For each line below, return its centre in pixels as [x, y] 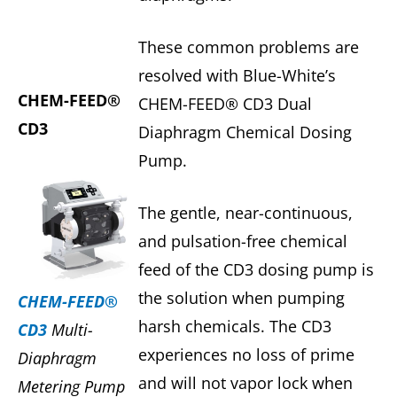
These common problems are [248, 47]
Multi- [70, 330]
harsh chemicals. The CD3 [234, 327]
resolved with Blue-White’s [237, 76]
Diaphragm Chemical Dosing [245, 132]
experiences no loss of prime [246, 355]
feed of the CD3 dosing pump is [256, 270]
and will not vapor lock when [245, 383]
